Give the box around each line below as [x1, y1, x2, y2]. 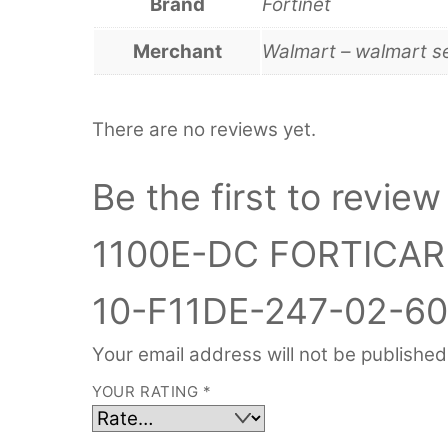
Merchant [132, 39, 222, 63]
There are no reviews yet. [92, 117, 316, 141]
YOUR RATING [92, 382, 204, 402]
